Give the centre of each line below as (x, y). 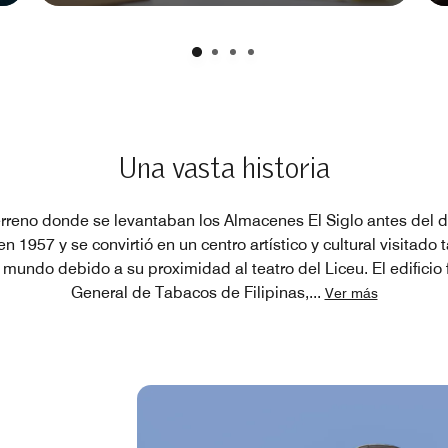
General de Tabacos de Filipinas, (189, 293)
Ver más (351, 293)
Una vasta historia (224, 170)
